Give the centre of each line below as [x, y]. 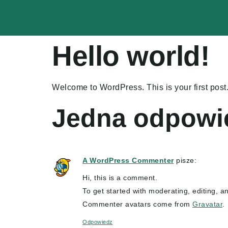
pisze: [186, 160]
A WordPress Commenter [128, 160]
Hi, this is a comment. [120, 178]
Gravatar [207, 204]
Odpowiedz [98, 222]
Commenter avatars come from [137, 204]
